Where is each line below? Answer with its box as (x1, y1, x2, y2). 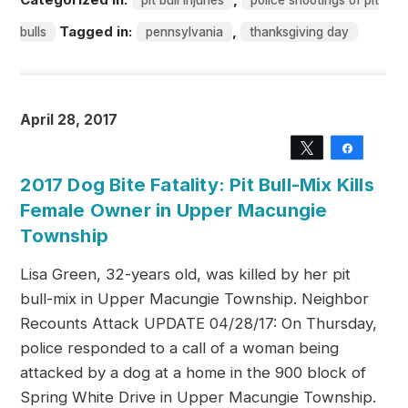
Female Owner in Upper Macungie (20, 199, 328, 221)
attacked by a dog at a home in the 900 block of (20, 363, 367, 382)
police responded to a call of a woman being (20, 339, 340, 357)
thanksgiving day (250, 25, 350, 39)
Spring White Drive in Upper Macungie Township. (20, 388, 377, 406)
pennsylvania (146, 25, 224, 39)
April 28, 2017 (20, 111, 118, 128)
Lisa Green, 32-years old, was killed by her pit (20, 265, 352, 283)
